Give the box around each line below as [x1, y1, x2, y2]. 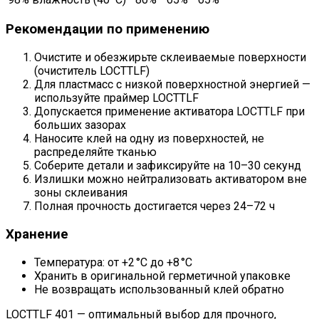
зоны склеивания [34, 186, 127, 200]
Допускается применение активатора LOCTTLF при [34, 105, 305, 119]
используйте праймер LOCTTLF [34, 91, 199, 105]
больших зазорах [34, 118, 126, 132]
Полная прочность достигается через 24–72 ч [34, 199, 275, 214]
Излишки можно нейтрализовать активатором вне [34, 172, 307, 187]
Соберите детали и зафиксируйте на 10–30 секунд [34, 159, 301, 173]
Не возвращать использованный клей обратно [34, 282, 284, 296]
